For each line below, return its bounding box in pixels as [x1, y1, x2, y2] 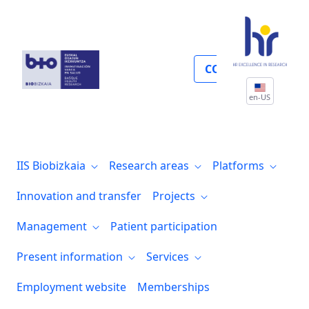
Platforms [212, 157, 267, 173]
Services [146, 248, 192, 264]
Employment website [17, 279, 126, 295]
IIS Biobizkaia [17, 157, 88, 173]
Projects [152, 188, 198, 203]
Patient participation [110, 218, 217, 234]
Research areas [109, 157, 192, 173]
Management [17, 218, 90, 234]
